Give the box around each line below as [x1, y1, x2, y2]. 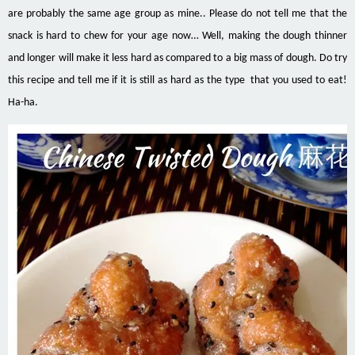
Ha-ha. [8, 97, 38, 109]
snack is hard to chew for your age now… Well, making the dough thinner [8, 30, 347, 43]
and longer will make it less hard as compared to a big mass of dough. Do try [8, 52, 347, 65]
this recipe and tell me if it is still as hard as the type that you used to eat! [8, 74, 347, 87]
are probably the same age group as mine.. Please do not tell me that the [8, 8, 347, 21]
